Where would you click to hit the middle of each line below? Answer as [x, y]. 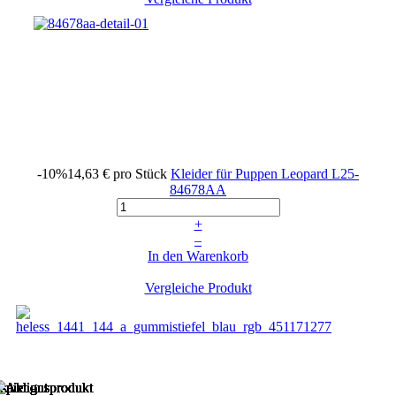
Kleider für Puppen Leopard [251, 173]
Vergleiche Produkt [198, 287]
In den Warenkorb [198, 255]
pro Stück [140, 173]
